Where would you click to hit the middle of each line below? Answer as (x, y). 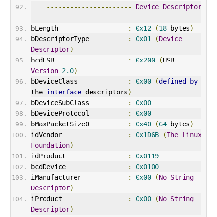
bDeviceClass (79, 82)
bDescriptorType (79, 39)
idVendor (46, 135)
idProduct (79, 156)
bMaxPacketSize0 (79, 124)
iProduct (79, 199)
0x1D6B (147, 135)
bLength (79, 28)
